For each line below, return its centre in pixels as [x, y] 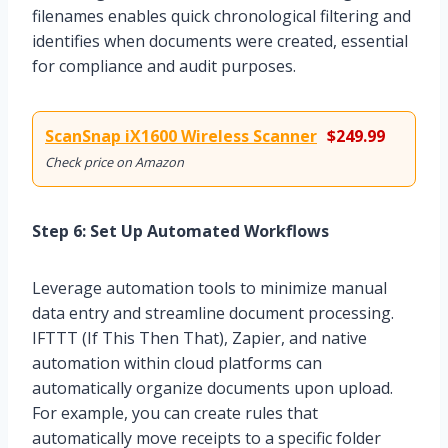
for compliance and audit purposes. [164, 65]
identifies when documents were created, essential [220, 40]
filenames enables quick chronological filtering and [221, 15]
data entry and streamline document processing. [213, 312]
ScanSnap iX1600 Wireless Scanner [181, 135]
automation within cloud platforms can [177, 362]
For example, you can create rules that [175, 412]
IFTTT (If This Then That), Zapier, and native [199, 337]
